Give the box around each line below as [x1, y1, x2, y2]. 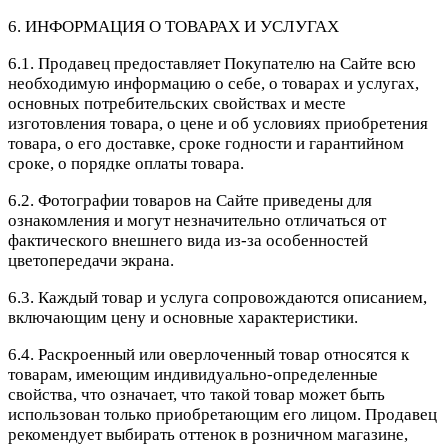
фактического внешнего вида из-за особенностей [8, 231, 368, 251]
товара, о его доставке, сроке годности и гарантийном [8, 134, 404, 154]
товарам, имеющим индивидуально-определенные [8, 365, 378, 385]
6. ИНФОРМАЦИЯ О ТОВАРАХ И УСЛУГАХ [8, 17, 339, 37]
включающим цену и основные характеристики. [8, 308, 358, 328]
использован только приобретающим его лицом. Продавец [8, 405, 437, 425]
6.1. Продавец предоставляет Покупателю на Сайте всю [8, 54, 416, 74]
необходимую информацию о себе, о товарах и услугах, [8, 74, 419, 94]
